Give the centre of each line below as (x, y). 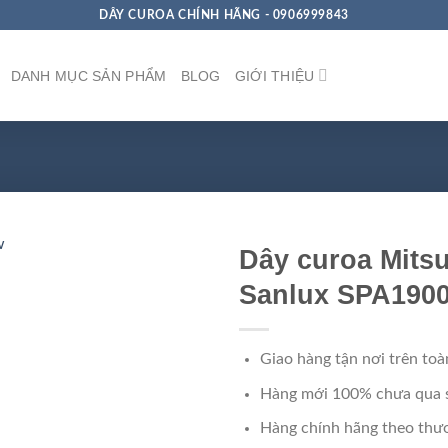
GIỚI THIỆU (274, 75)
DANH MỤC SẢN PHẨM (88, 75)
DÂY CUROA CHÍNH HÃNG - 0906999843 (224, 14)
